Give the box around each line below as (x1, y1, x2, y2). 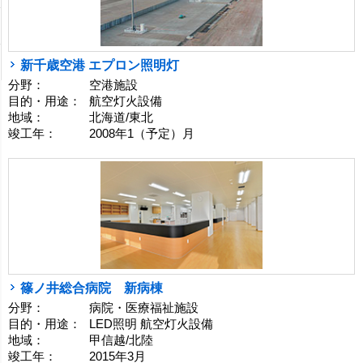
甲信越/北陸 (89, 333, 153, 347)
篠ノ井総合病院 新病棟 (20, 280, 163, 295)
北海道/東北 (89, 110, 153, 124)
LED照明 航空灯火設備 (89, 317, 213, 331)
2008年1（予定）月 (89, 126, 194, 140)
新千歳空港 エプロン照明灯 (20, 58, 179, 72)
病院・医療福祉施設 (89, 301, 199, 314)
